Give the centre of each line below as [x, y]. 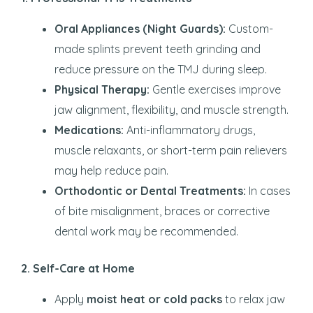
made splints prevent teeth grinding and [158, 49]
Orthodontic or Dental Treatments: [150, 190]
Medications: [89, 130]
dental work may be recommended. [146, 231]
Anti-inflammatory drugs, [189, 130]
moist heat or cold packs [154, 299]
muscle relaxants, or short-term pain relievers [171, 150]
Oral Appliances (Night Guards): [140, 28]
